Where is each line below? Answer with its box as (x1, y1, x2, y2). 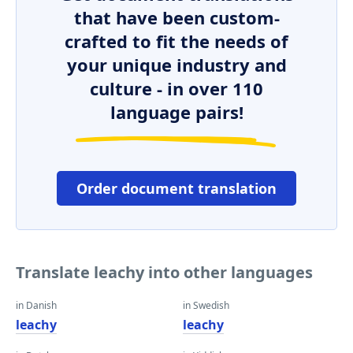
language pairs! (110, 100, 243, 124)
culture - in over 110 (90, 76, 263, 100)
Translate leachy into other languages (16, 262, 313, 283)
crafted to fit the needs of (65, 29, 288, 53)
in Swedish (183, 299, 229, 312)
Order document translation (76, 179, 277, 198)
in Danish (16, 299, 57, 312)
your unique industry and (66, 53, 287, 76)
